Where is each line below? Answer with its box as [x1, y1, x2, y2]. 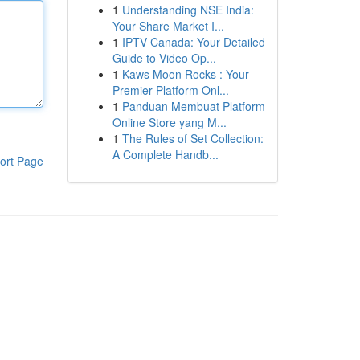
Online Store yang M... [112, 114, 227, 130]
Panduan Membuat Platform [121, 98, 265, 114]
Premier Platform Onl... [112, 82, 229, 98]
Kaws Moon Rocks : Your [121, 66, 249, 82]
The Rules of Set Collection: [121, 130, 264, 146]
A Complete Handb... [112, 146, 219, 162]
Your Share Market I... [112, 18, 224, 34]
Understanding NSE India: [121, 2, 254, 18]
